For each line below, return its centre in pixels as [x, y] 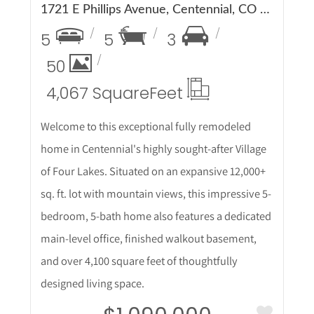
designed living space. [92, 284]
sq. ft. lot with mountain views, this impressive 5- [156, 194]
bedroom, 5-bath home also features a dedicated [156, 216]
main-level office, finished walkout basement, [148, 239]
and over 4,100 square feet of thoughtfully [139, 261]
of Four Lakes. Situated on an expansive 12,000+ [153, 171]
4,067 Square [97, 94]
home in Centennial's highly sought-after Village [153, 149]
